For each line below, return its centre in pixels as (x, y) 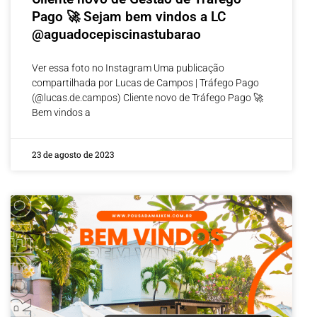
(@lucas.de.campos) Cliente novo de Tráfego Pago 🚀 (148, 97)
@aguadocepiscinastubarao (116, 34)
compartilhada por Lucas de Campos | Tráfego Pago (145, 82)
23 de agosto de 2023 (73, 154)
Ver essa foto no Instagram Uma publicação (128, 68)
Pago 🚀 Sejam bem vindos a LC (129, 16)
